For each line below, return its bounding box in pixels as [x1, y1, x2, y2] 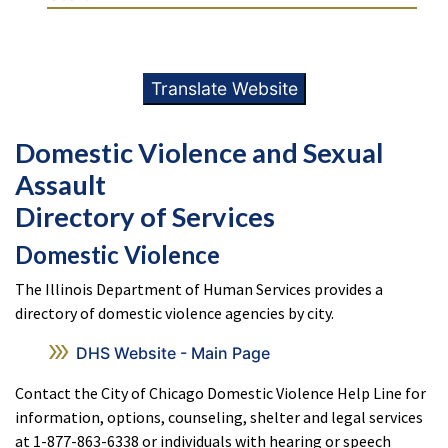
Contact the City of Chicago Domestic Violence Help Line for [15, 383, 426, 403]
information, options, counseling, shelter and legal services [15, 407, 423, 427]
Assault [15, 168, 106, 201]
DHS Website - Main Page [75, 343, 270, 363]
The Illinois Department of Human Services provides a [15, 279, 383, 299]
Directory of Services [15, 200, 275, 233]
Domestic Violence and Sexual [15, 136, 383, 169]
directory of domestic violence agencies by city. [15, 303, 334, 323]
